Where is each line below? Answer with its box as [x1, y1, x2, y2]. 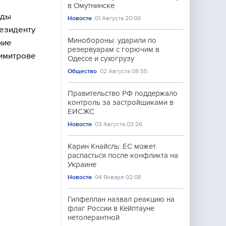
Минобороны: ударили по [68, 36, 156, 44]
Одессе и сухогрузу [68, 54, 134, 63]
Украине [68, 160, 96, 168]
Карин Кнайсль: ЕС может [68, 142, 156, 150]
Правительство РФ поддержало [68, 89, 178, 97]
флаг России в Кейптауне [68, 204, 154, 212]
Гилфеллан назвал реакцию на [68, 195, 175, 203]
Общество [68, 68, 97, 75]
